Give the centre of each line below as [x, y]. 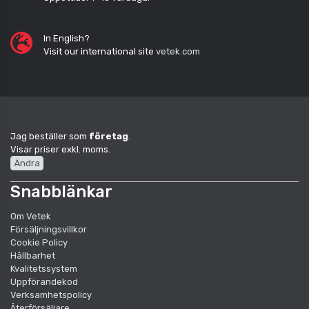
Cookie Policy [39, 242]
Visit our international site [100, 51]
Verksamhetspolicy [51, 295]
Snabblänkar [61, 191]
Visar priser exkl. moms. [60, 149]
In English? [67, 38]
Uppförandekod [44, 281]
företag [109, 136]
